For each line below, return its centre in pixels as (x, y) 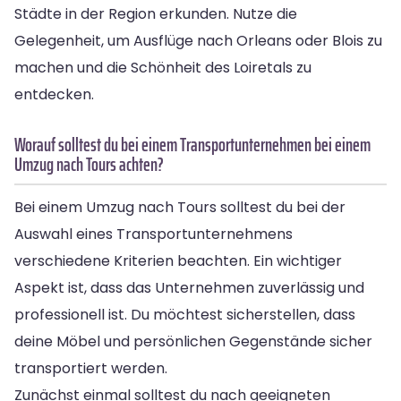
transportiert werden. (91, 368)
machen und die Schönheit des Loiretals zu (163, 67)
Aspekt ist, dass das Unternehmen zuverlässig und (189, 287)
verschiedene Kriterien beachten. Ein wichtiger (178, 260)
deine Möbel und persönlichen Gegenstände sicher (193, 341)
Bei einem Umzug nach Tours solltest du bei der (180, 207)
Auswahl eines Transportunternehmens (154, 234)
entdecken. (54, 94)
